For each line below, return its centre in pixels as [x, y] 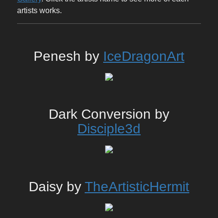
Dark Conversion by [109, 114]
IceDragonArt [144, 56]
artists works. [39, 11]
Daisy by [57, 187]
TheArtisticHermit [137, 187]
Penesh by [68, 56]
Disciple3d [109, 129]
